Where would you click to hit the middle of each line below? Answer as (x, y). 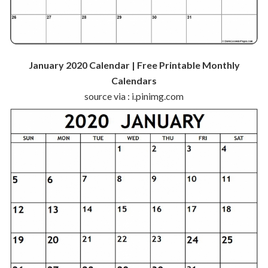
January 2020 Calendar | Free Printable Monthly (134, 65)
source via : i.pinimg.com (134, 96)
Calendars (134, 80)
